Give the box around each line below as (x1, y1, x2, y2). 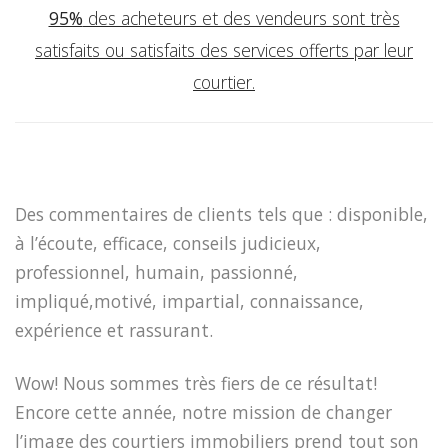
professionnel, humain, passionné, (15, 259, 298, 284)
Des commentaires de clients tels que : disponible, (15, 201, 428, 226)
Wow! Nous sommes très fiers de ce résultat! (15, 370, 377, 395)
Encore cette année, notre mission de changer (15, 399, 392, 424)
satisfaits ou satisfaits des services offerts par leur (35, 38, 413, 63)
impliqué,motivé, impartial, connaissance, (15, 288, 364, 313)
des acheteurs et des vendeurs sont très (82, 6, 400, 31)
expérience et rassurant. (15, 317, 213, 342)
